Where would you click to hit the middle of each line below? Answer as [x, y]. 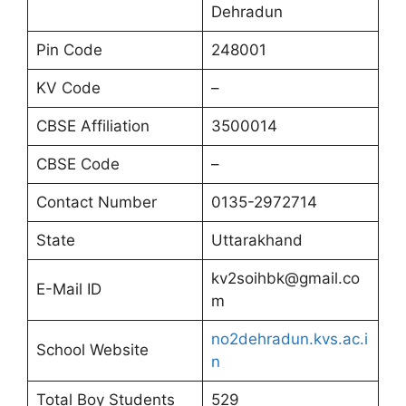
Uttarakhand [256, 241]
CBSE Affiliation [92, 126]
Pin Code [69, 50]
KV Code [68, 88]
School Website [92, 350]
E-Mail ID [68, 290]
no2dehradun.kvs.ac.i [289, 339]
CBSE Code [77, 164]
